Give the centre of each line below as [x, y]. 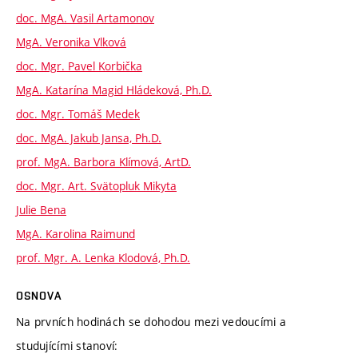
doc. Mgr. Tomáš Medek [78, 113]
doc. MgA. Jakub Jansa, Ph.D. [89, 137]
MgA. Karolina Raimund [76, 233]
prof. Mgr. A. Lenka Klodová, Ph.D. [103, 257]
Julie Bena [41, 209]
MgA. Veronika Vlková [71, 42]
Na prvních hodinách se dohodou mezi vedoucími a [151, 321]
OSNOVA [39, 295]
